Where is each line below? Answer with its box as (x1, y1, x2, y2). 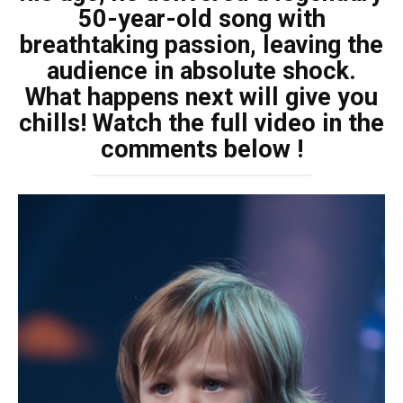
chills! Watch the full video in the (19, 109, 384, 138)
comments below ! (100, 135, 303, 164)
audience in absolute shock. (47, 57, 356, 85)
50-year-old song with (77, 4, 326, 33)
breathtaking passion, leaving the (20, 31, 383, 59)
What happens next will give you (25, 83, 378, 112)
